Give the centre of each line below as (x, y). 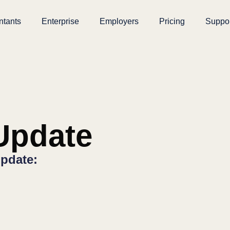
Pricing (172, 21)
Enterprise (61, 21)
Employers (119, 21)
